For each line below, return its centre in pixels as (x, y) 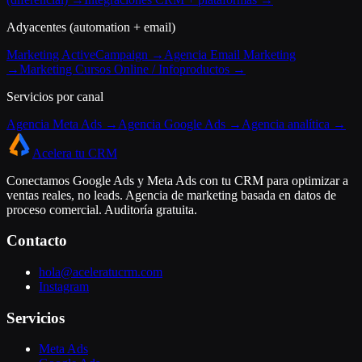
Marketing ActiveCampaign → (85, 54)
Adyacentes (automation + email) (91, 27)
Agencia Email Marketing (230, 54)
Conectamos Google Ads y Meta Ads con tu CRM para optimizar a (177, 180)
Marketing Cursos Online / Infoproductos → (133, 69)
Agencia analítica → (294, 124)
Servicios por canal (55, 96)
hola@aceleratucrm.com (101, 272)
